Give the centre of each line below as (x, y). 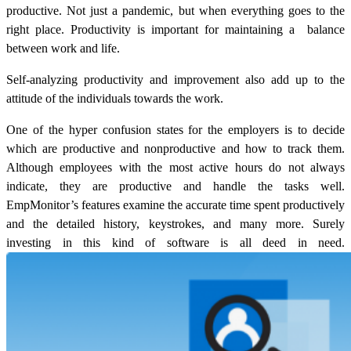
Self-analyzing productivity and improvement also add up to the (175, 79)
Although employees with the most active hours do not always (175, 167)
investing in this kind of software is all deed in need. (175, 242)
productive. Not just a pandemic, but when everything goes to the (175, 10)
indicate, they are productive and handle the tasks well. (175, 186)
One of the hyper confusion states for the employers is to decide (175, 129)
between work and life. (63, 48)
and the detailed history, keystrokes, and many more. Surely (175, 223)
